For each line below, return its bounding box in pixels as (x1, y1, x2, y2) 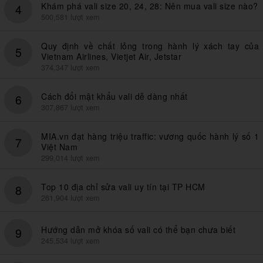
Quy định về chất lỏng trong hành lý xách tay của (41, 39, 259, 52)
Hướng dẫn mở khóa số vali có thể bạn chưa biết (41, 223, 235, 235)
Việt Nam (41, 140, 77, 153)
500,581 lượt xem (41, 11, 99, 22)
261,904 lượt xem (41, 192, 99, 203)
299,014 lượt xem (41, 152, 99, 163)
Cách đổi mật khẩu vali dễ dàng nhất (41, 90, 188, 102)
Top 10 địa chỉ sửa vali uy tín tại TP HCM (41, 180, 205, 193)
